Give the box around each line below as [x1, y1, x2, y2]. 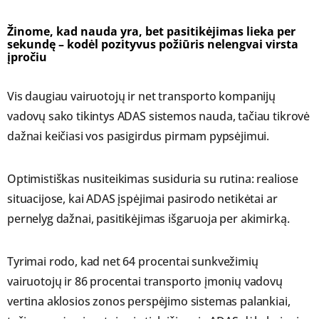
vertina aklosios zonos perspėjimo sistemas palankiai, [7, 293, 291, 310]
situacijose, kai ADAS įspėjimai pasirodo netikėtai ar [7, 191, 278, 207]
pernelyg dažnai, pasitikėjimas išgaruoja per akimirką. [7, 211, 290, 227]
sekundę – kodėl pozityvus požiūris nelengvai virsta [7, 36, 298, 53]
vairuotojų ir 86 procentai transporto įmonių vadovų [7, 273, 283, 290]
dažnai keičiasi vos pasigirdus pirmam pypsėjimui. [7, 128, 270, 145]
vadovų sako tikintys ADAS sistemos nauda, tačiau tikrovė [7, 108, 310, 125]
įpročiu [7, 49, 47, 66]
